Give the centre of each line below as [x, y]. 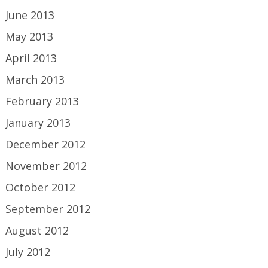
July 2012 [28, 252]
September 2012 [48, 209]
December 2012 [46, 144]
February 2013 [42, 101]
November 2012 [46, 166]
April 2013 [31, 58]
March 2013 [35, 80]
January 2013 [38, 123]
